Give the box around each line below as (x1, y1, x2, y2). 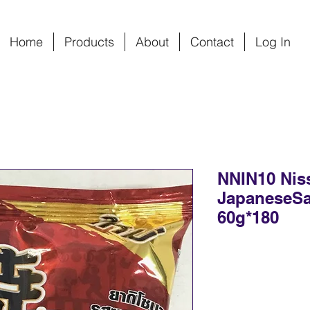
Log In (255, 34, 291, 50)
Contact (190, 34, 234, 50)
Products (64, 34, 114, 50)
